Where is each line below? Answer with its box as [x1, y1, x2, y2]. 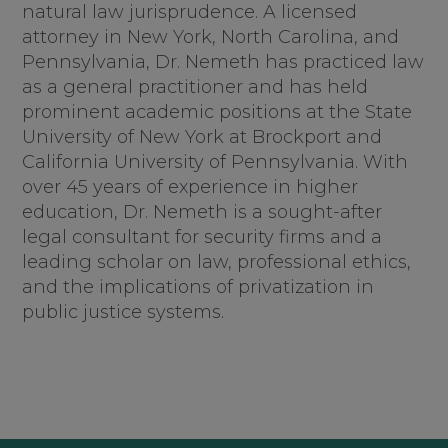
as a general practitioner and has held [22, 76, 369, 99]
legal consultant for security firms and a [22, 226, 383, 249]
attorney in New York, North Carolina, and [22, 26, 400, 49]
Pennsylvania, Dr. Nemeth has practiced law [22, 51, 425, 74]
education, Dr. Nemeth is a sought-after [22, 201, 383, 224]
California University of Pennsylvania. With [22, 151, 409, 174]
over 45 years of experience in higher [22, 176, 359, 199]
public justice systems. [22, 301, 225, 324]
